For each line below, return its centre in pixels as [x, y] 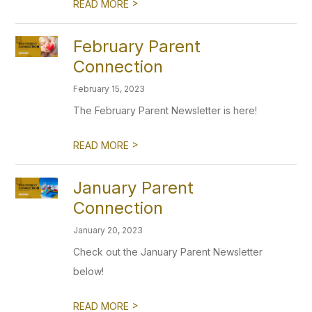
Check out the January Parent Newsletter [168, 252]
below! [89, 271]
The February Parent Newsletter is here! [165, 110]
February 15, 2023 [109, 89]
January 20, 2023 [108, 230]
